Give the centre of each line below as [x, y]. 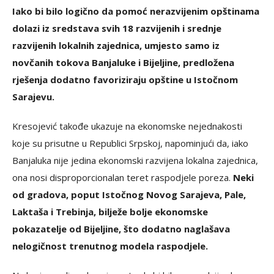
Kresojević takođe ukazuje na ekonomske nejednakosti [127, 126]
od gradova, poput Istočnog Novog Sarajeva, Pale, [129, 194]
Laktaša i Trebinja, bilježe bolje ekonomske [110, 212]
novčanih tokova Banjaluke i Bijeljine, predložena [123, 62]
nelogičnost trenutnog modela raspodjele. [110, 246]
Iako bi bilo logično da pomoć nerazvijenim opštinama [136, 11]
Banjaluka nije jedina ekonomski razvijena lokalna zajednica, [135, 160]
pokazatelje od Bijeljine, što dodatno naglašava [121, 229]
